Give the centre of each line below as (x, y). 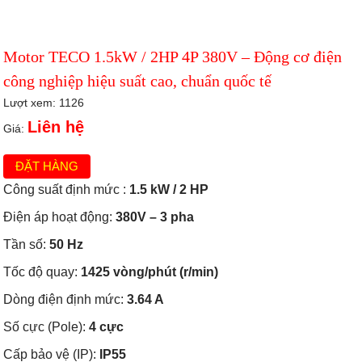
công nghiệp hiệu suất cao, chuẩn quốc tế (138, 80)
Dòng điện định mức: (65, 299)
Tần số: (27, 244)
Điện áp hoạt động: (60, 217)
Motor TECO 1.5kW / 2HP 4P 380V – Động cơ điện (173, 56)
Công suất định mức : (65, 189)
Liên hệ (56, 126)
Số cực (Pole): (45, 326)
